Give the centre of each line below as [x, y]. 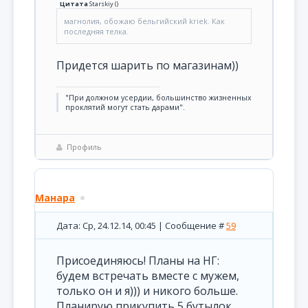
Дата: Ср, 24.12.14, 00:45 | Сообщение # [141, 225]
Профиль [84, 147]
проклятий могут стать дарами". [125, 107]
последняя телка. [96, 31]
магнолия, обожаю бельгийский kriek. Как [144, 21]
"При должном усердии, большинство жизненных [158, 98]
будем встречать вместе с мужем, [148, 276]
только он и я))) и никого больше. [147, 291]
